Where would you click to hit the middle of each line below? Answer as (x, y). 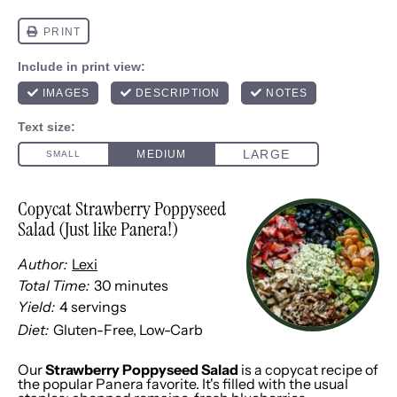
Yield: (36, 307)
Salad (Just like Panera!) (98, 229)
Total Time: (54, 285)
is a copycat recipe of (308, 370)
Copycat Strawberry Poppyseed (122, 209)
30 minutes (131, 285)
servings (99, 307)
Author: (43, 264)
